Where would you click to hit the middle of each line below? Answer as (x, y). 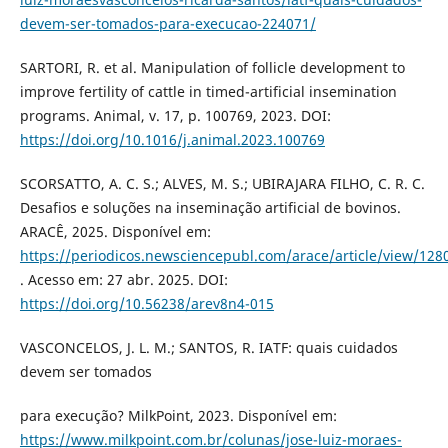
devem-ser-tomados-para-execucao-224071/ (167, 23)
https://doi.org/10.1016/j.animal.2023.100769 (172, 139)
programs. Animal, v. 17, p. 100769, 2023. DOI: (175, 115)
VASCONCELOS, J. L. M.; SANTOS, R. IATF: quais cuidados (208, 347)
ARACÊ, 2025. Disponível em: (115, 231)
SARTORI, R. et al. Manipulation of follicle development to (212, 67)
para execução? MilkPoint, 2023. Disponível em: (178, 415)
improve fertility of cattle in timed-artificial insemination (208, 91)
